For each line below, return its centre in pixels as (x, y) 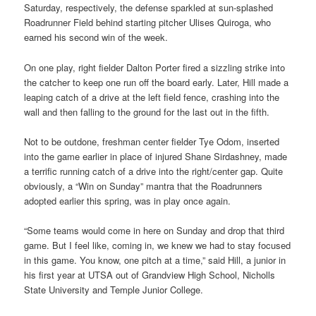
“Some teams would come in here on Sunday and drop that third (154, 230)
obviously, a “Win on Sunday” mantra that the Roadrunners (144, 186)
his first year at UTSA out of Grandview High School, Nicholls (150, 274)
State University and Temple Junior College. (114, 289)
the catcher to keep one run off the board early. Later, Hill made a (157, 82)
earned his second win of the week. (96, 37)
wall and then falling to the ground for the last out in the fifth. (147, 111)
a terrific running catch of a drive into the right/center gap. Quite (154, 171)
